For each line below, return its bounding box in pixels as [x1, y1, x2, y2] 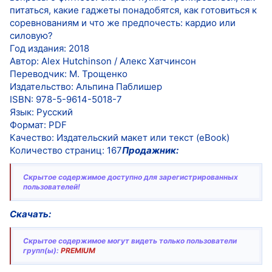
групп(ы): [23, 246, 61, 256]
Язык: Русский [10, 106, 73, 118]
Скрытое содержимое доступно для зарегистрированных [23, 172, 238, 182]
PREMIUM [61, 246, 95, 256]
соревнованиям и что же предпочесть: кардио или [10, 16, 236, 29]
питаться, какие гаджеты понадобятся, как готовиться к [10, 4, 257, 16]
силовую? [10, 29, 53, 41]
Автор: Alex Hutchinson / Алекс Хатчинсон [10, 55, 196, 67]
